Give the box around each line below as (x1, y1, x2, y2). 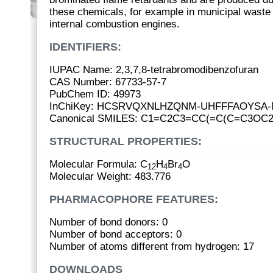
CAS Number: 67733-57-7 (49, 76, 166, 88)
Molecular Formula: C (49, 158, 147, 170)
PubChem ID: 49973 (49, 88, 141, 100)
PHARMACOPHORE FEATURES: (49, 193, 218, 205)
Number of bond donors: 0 (49, 216, 168, 228)
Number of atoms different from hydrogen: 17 (49, 241, 254, 252)
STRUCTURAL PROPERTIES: (49, 135, 202, 147)
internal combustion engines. (49, 18, 180, 30)
